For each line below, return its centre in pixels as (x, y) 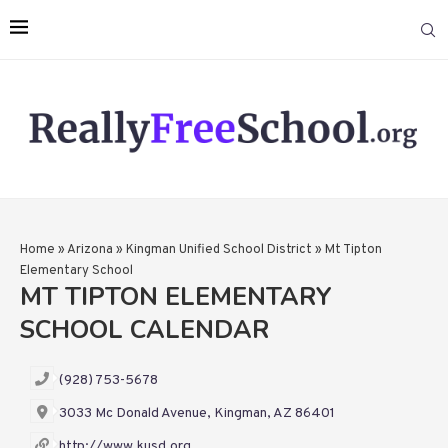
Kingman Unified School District (219, 250)
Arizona (90, 250)
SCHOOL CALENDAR (144, 330)
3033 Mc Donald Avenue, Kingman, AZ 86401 (197, 414)
